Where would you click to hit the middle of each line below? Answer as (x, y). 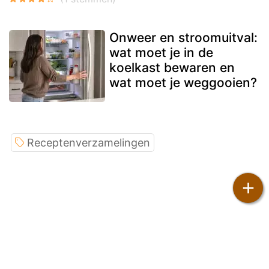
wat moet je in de (161, 52)
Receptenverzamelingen (89, 142)
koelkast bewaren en (172, 67)
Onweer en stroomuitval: (183, 37)
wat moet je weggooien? (183, 82)
